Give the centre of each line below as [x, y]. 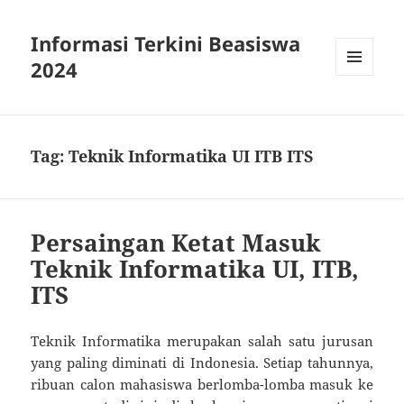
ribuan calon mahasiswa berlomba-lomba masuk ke [202, 385]
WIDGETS [361, 114]
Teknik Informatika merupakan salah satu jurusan [202, 341]
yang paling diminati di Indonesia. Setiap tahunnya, [202, 363]
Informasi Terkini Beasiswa [166, 44]
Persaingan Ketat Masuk [176, 243]
